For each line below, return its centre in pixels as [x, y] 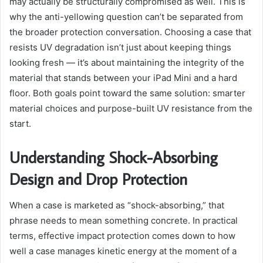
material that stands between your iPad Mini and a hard [123, 78]
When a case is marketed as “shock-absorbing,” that [117, 205]
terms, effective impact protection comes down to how [122, 235]
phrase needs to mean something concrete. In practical [124, 220]
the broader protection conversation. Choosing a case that [130, 32]
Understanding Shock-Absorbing [114, 157]
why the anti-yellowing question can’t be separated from [126, 17]
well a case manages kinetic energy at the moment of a [123, 251]
